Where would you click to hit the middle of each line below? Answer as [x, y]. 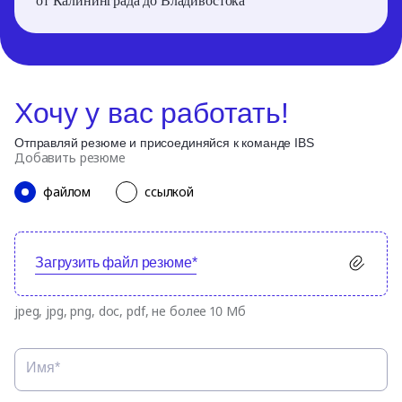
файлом [67, 191]
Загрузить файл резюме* [116, 262]
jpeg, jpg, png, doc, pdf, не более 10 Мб [130, 310]
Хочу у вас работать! [152, 113]
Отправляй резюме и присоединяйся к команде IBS [164, 142]
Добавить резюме [70, 157]
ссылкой [170, 191]
